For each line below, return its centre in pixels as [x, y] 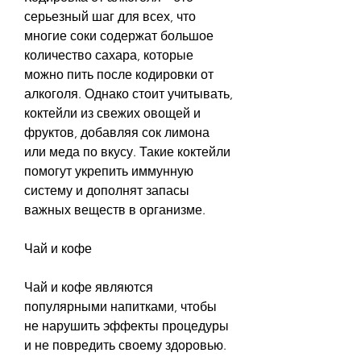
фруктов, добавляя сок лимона [117, 132]
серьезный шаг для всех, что [110, 16]
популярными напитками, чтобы [120, 306]
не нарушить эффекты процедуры [127, 326]
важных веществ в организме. [115, 210]
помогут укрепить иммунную [109, 171]
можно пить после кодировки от [119, 74]
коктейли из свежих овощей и [112, 113]
